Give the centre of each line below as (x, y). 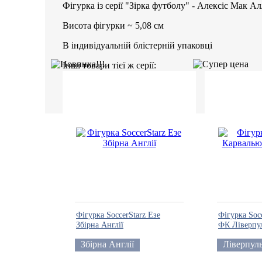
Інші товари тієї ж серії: (109, 65)
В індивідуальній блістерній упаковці (137, 45)
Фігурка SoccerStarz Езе (118, 215)
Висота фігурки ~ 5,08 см (113, 25)
